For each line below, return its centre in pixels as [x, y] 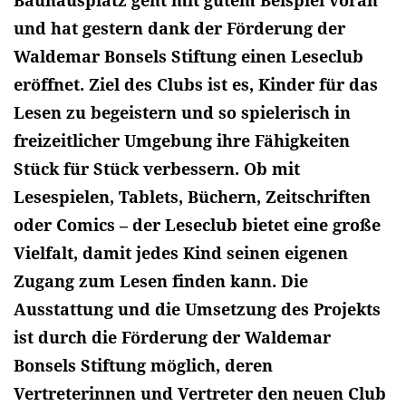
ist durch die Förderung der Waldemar [172, 337]
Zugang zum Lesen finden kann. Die [161, 280]
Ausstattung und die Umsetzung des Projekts [197, 309]
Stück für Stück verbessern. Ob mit [157, 168]
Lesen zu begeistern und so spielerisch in [182, 112]
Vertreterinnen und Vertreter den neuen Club [200, 393]
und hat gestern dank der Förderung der [179, 28]
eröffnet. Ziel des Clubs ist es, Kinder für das [196, 84]
